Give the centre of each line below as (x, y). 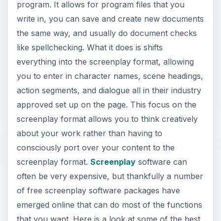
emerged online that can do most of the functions (109, 205)
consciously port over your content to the (95, 148)
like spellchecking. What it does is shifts (90, 48)
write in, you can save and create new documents (110, 19)
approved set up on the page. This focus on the (106, 105)
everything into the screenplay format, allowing (105, 62)
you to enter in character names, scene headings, (110, 76)
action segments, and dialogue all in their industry (109, 91)
